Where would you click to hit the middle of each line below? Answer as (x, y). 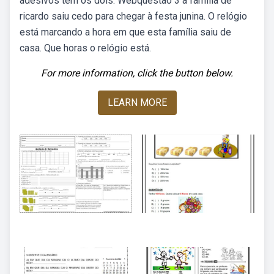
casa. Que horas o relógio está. (85, 48)
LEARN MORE (137, 102)
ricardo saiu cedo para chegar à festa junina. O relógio (133, 16)
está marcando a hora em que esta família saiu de (125, 32)
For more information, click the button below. (137, 73)
